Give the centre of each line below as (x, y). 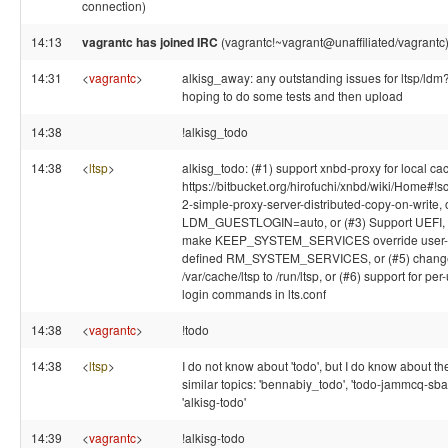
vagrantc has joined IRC (150, 42)
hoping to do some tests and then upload (292, 95)
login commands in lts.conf (254, 293)
